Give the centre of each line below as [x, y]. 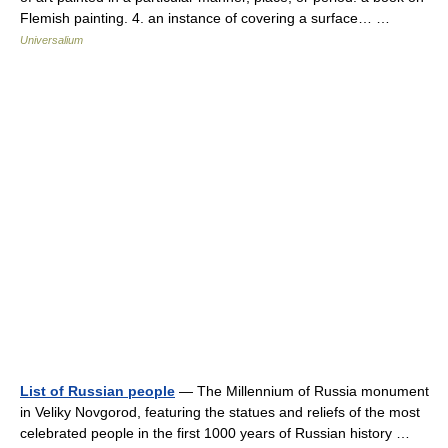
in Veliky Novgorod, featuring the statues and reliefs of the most [220, 412]
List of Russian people [97, 391]
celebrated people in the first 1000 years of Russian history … [219, 433]
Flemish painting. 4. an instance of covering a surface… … [209, 18]
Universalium [51, 40]
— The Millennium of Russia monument [302, 391]
